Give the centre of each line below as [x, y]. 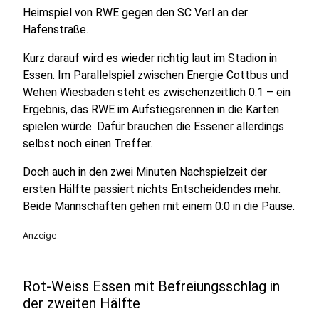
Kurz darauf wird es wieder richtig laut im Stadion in [150, 58]
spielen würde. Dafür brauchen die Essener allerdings [153, 126]
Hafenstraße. [56, 30]
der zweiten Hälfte [82, 303]
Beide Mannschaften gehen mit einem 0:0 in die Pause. [159, 206]
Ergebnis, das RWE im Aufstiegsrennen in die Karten [151, 109]
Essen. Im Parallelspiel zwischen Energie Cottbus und [156, 75]
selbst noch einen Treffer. [88, 143]
